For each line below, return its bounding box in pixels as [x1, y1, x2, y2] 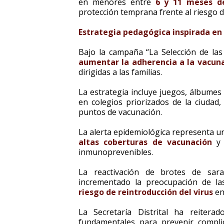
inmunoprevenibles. [78, 146, 153, 157]
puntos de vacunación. [78, 106, 162, 117]
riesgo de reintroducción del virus [78, 186, 215, 197]
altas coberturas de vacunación [78, 136, 212, 147]
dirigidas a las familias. [78, 66, 162, 77]
